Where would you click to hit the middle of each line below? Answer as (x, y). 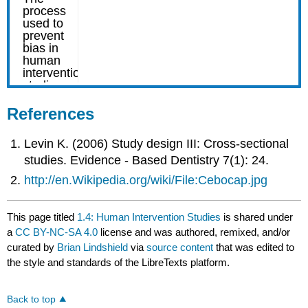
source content (180, 247)
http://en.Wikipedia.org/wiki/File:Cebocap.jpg (146, 180)
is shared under (257, 217)
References (51, 113)
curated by (32, 247)
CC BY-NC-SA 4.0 (57, 232)
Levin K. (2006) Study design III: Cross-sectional (157, 144)
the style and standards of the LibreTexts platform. (119, 262)
